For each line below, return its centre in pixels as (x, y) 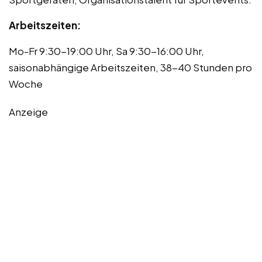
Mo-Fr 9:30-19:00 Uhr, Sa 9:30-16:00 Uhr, (106, 51)
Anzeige (28, 111)
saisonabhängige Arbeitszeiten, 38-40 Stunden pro (130, 67)
